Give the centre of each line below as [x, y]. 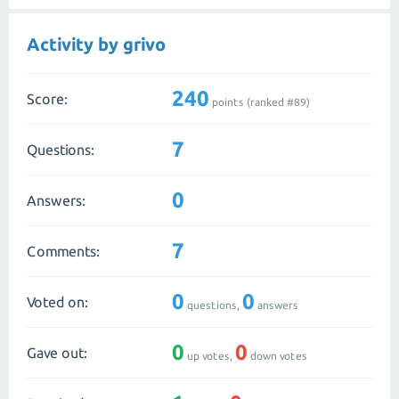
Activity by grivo [96, 44]
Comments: [63, 251]
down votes [277, 355]
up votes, [210, 355]
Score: [47, 98]
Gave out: [57, 352]
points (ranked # [252, 102]
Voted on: [57, 301]
